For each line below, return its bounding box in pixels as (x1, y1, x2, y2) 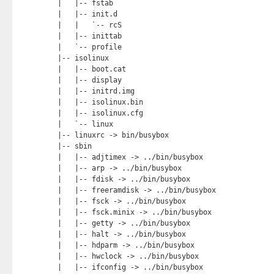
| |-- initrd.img (57, 87, 135, 95)
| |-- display (57, 76, 122, 84)
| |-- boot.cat (57, 65, 126, 73)
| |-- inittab (57, 32, 122, 40)
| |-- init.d (57, 10, 117, 18)
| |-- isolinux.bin (57, 98, 143, 106)
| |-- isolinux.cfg (57, 109, 143, 117)
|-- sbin (57, 142, 92, 150)
